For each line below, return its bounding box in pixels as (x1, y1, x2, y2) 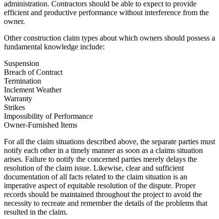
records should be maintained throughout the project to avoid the (4, 190, 202, 198)
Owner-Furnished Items (4, 120, 77, 129)
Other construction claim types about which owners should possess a (4, 33, 215, 42)
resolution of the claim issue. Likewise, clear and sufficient (4, 163, 184, 172)
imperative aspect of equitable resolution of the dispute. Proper (4, 181, 196, 190)
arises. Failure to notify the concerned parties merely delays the (4, 154, 197, 163)
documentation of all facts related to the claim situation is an (4, 172, 187, 181)
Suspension (4, 59, 39, 67)
